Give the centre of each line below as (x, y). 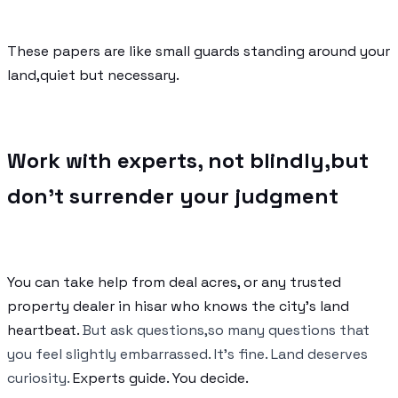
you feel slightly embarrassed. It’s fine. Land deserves (187, 354)
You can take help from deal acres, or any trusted (174, 283)
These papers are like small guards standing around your (199, 52)
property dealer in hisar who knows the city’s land (178, 306)
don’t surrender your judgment (173, 196)
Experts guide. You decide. (161, 378)
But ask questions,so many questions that (226, 330)
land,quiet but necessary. (93, 76)
